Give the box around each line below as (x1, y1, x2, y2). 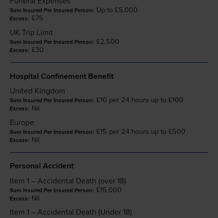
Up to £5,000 (96, 4, 138, 15)
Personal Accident (10, 160, 73, 172)
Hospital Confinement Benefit (10, 70, 113, 82)
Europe (10, 116, 34, 127)
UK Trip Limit (10, 26, 53, 37)
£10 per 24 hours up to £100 (96, 94, 183, 105)
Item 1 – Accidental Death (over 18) (10, 175, 126, 186)
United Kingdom (10, 85, 65, 96)
